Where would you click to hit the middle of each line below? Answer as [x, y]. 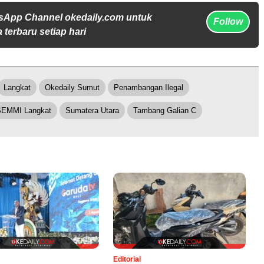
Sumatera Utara [92, 110]
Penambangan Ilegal [148, 87]
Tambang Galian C [165, 110]
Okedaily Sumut [72, 87]
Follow [228, 21]
